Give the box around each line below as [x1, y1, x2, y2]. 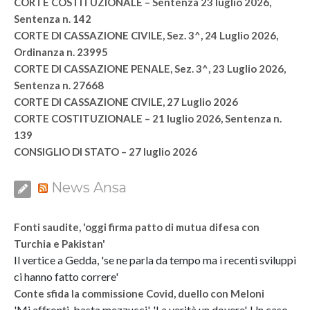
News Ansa [51, 179, 127, 196]
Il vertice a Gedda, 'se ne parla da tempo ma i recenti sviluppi [14, 253, 296, 266]
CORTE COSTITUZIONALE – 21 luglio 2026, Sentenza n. [14, 111, 282, 125]
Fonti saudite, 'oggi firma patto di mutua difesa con [14, 220, 259, 233]
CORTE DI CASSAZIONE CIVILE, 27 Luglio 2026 [14, 95, 238, 108]
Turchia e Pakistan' [14, 237, 105, 250]
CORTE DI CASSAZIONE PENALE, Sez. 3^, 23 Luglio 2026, [14, 62, 286, 75]
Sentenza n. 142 [14, 12, 91, 25]
